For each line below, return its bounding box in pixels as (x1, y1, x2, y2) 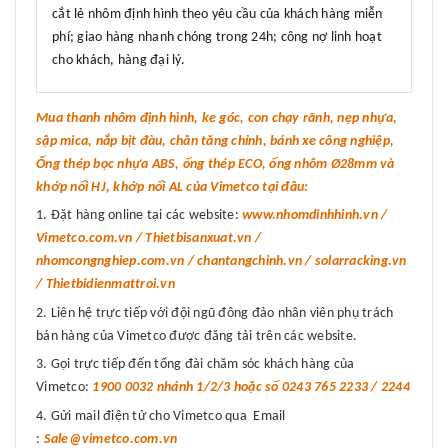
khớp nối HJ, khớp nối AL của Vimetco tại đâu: (36, 179, 309, 195)
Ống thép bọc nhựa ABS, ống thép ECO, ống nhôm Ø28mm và (36, 156, 395, 172)
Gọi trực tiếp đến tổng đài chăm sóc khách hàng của (50, 357, 355, 373)
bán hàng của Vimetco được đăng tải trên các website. (36, 328, 357, 344)
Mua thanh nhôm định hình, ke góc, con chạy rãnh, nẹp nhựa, (36, 110, 398, 126)
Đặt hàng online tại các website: (50, 207, 242, 223)
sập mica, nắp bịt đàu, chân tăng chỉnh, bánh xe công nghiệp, (36, 133, 394, 149)
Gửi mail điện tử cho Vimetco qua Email (50, 408, 286, 424)
